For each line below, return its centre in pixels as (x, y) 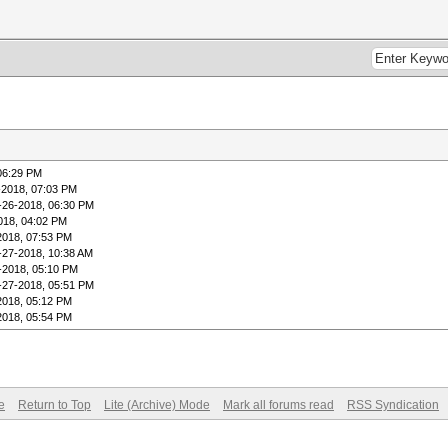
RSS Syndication (393, 405)
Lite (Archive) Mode (157, 405)
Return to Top (54, 405)
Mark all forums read (278, 405)
